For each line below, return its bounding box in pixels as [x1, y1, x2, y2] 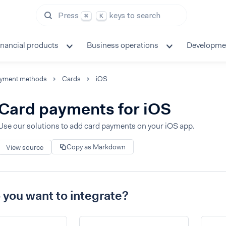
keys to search [109, 10, 161, 21]
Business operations [87, 40, 158, 50]
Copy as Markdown [67, 142, 126, 151]
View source [6, 142, 43, 152]
